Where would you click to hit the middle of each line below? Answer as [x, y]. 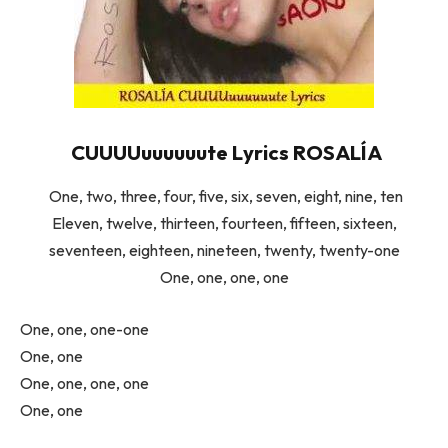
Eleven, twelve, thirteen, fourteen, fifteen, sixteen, [224, 223]
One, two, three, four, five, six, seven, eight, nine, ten [224, 196]
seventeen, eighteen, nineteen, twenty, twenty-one [224, 250]
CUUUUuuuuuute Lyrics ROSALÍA [224, 152]
